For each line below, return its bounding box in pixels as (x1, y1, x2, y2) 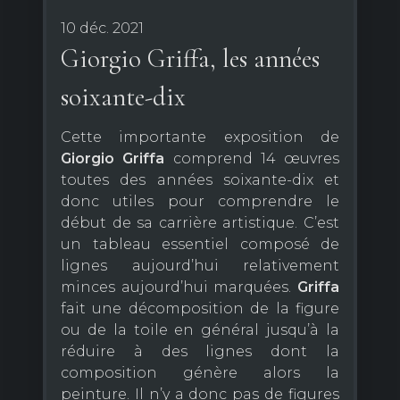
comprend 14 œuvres (164, 149, 339, 167)
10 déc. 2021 (61, 19, 144, 37)
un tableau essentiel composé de (61, 235, 339, 253)
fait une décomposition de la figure (61, 299, 339, 317)
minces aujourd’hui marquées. (61, 278, 297, 296)
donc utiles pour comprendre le (61, 192, 339, 210)
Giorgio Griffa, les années (61, 42, 320, 74)
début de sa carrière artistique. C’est (61, 213, 339, 231)
